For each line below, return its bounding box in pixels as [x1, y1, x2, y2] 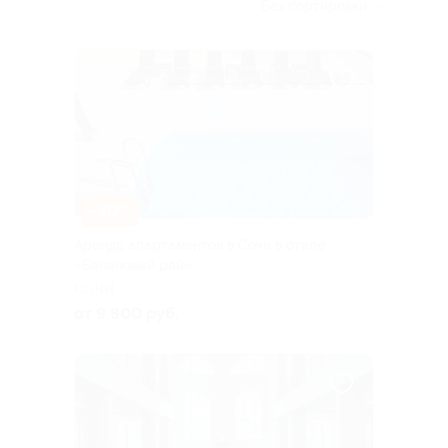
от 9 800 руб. [74, 303, 179, 323]
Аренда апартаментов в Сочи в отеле [74, 236, 325, 253]
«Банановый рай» [74, 256, 192, 273]
